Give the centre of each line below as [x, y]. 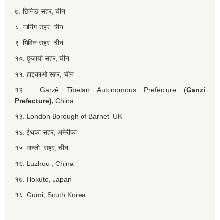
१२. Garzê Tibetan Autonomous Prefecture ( [100, 90]
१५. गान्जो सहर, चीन [42, 148]
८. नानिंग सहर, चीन [40, 27]
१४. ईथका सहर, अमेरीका [47, 132]
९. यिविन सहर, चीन [40, 42]
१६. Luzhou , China [44, 163]
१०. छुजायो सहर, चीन [43, 58]
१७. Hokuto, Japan [43, 179]
